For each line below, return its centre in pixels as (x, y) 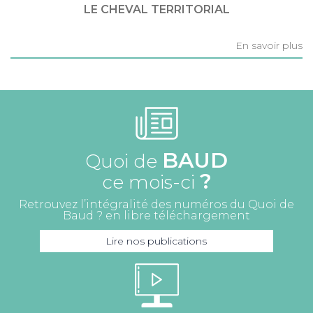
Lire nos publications (156, 241)
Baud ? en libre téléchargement (156, 216)
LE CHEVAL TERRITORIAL (156, 9)
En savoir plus (269, 45)
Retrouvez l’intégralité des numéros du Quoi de (156, 204)
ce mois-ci (151, 182)
